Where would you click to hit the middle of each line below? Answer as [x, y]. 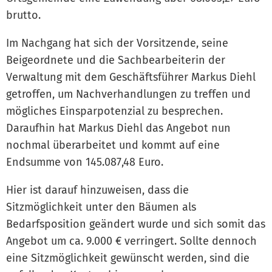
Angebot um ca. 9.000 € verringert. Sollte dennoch [131, 241]
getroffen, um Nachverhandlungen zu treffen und [128, 94]
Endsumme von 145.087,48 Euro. [85, 162]
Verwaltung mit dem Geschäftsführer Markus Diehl [131, 77]
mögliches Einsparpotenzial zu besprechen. [114, 111]
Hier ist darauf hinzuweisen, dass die [97, 190]
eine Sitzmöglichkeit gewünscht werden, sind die [128, 258]
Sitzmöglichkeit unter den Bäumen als [101, 207]
